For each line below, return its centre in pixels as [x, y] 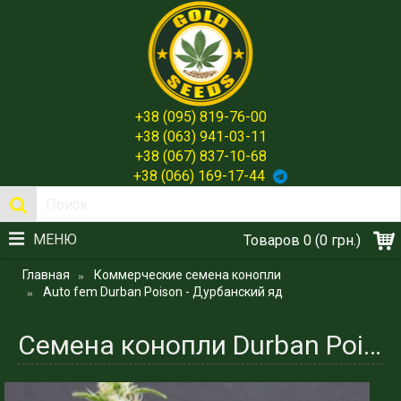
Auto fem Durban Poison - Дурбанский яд [163, 292]
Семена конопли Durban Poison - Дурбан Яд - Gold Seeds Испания [372, 345]
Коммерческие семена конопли [188, 275]
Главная [46, 275]
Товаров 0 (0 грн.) [302, 240]
